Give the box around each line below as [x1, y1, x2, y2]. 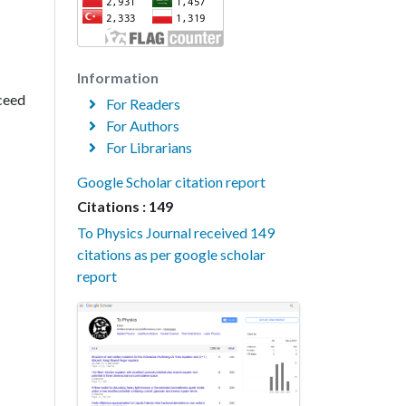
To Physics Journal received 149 [77, 224, 275, 241]
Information [77, 69, 159, 86]
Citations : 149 [77, 198, 173, 215]
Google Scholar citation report [77, 173, 266, 190]
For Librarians [103, 139, 192, 156]
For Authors [103, 117, 179, 134]
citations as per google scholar [77, 246, 266, 263]
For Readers [103, 95, 180, 112]
